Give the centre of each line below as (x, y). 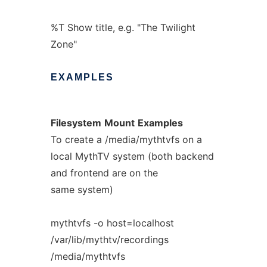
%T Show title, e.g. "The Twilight (123, 27)
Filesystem (76, 123)
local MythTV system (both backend (132, 156)
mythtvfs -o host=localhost (112, 223)
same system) (82, 190)
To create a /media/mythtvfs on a (126, 139)
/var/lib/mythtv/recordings (109, 240)
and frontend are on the (104, 173)
